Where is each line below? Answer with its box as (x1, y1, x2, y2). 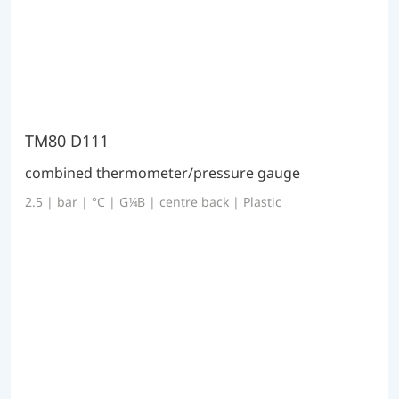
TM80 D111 (25, 129, 109, 151)
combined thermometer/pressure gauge (25, 162, 300, 183)
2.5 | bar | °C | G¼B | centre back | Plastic (25, 192, 281, 210)
